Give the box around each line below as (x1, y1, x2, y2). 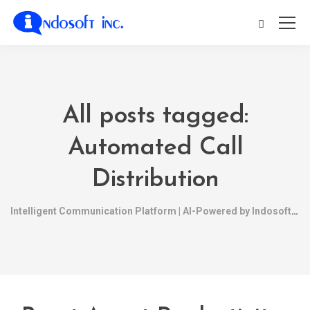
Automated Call (67, 136, 243, 161)
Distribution (91, 167, 219, 192)
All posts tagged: (62, 104, 248, 129)
